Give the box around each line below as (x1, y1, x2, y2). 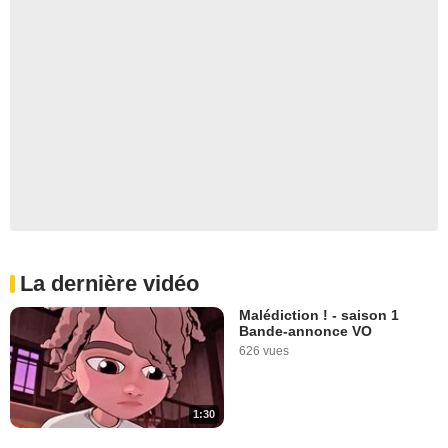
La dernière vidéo (20, 271, 199, 297)
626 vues (239, 344, 289, 359)
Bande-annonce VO (239, 323, 372, 340)
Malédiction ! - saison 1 (239, 307, 399, 324)
